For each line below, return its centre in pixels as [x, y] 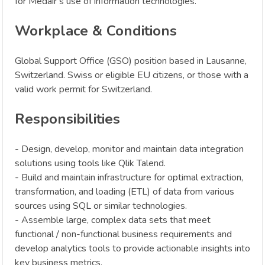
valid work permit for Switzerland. [83, 90]
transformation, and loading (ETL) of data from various [125, 191]
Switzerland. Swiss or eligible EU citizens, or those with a [132, 75]
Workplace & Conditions [96, 31]
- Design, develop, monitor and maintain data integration [129, 149]
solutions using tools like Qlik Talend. [90, 163]
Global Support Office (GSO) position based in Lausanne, [131, 61]
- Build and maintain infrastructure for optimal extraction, [129, 177]
